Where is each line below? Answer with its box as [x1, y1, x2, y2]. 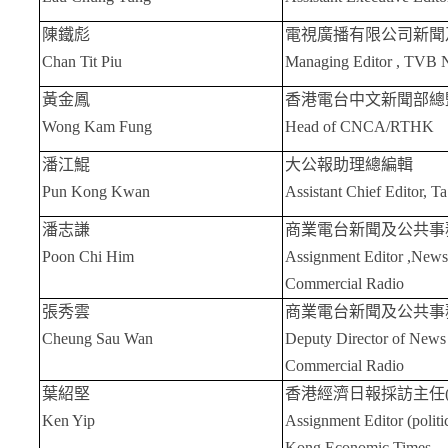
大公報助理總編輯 [284, 156, 413, 173]
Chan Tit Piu [41, 53, 122, 70]
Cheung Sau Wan [41, 330, 153, 347]
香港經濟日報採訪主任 [284, 385, 445, 402]
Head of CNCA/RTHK [284, 118, 434, 135]
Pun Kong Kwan [41, 183, 150, 200]
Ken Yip [41, 412, 95, 429]
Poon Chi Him [41, 248, 134, 265]
